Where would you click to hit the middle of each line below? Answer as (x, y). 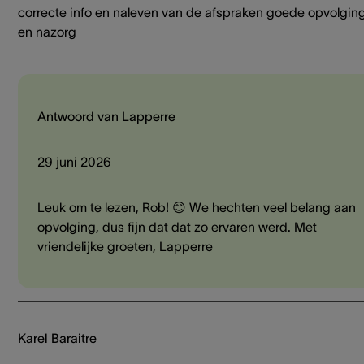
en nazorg (47, 32)
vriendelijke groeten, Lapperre (125, 247)
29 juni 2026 (74, 162)
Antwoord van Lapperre (106, 117)
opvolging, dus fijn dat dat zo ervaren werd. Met (177, 227)
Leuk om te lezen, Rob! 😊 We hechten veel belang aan (197, 208)
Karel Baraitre (57, 338)
